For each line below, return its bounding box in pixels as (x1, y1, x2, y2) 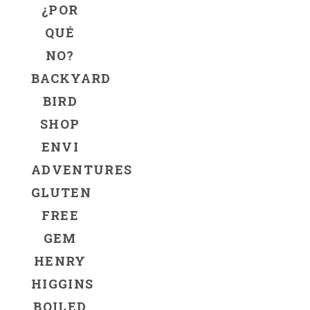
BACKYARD (31, 69, 111, 86)
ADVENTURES (31, 161, 133, 178)
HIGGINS (31, 275, 94, 292)
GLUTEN (31, 183, 92, 201)
